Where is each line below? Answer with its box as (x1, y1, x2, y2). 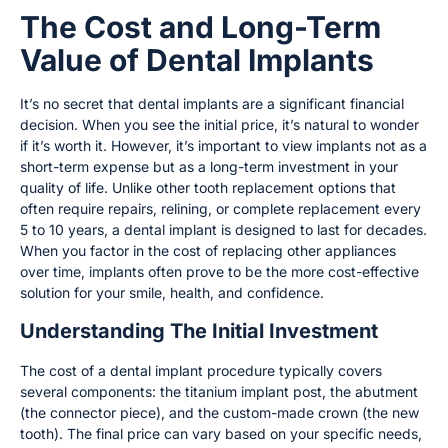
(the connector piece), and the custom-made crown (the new (20, 403, 419, 421)
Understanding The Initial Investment (20, 318, 378, 343)
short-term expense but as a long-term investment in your (20, 158, 398, 176)
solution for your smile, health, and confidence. (20, 284, 324, 302)
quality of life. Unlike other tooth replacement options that (20, 179, 396, 197)
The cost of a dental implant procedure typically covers (20, 361, 382, 379)
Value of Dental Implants (20, 42, 374, 79)
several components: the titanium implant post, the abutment (20, 382, 418, 400)
